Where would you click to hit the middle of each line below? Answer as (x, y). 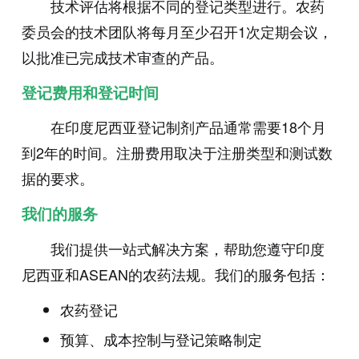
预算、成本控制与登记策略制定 (161, 339)
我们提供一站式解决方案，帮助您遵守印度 (187, 249)
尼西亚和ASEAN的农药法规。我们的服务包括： (175, 274)
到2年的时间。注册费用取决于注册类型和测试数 (177, 153)
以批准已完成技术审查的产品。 (122, 57)
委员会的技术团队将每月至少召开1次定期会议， (177, 32)
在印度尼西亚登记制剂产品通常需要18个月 (188, 127)
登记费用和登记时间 (90, 93)
